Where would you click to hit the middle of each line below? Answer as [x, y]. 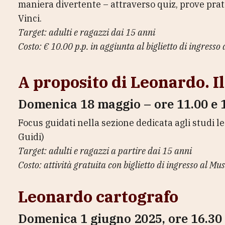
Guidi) [31, 137]
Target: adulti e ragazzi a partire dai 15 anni [105, 151]
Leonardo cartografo [98, 196]
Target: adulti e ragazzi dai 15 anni [87, 32]
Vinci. [30, 18]
